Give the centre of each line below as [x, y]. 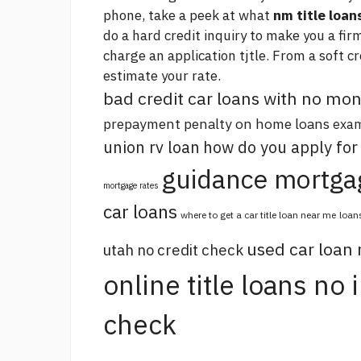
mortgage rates [131, 186]
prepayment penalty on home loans [216, 124]
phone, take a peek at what [188, 16]
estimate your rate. [162, 76]
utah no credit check [173, 250]
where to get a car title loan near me [258, 215]
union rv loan [151, 147]
